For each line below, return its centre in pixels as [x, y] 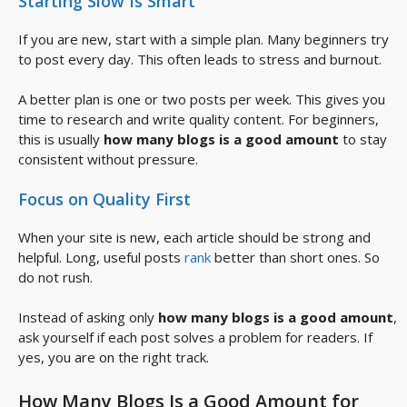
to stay [363, 139]
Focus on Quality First [104, 199]
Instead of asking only [88, 318]
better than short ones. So [295, 257]
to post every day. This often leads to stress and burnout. [200, 59]
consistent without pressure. [108, 159]
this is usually [61, 139]
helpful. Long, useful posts [101, 257]
